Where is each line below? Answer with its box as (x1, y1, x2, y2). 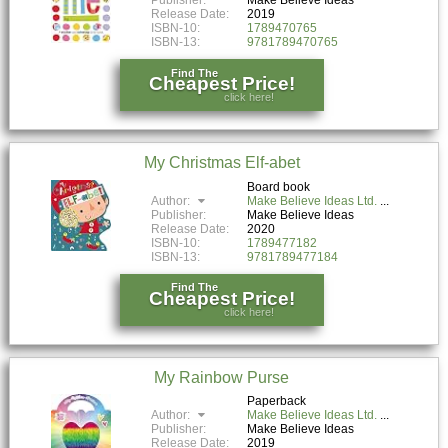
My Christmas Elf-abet (143, 153, 300, 171)
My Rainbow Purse (154, 368, 290, 386)
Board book (247, 179, 311, 194)
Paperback (247, 394, 307, 409)
